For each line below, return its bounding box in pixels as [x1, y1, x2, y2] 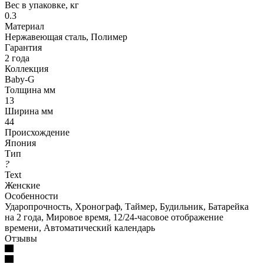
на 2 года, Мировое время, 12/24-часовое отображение [5, 212, 223, 222]
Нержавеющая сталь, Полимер [5, 31, 127, 42]
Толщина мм [5, 84, 55, 95]
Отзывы [5, 233, 37, 243]
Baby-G [5, 74, 35, 84]
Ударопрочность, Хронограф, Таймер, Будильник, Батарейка [5, 201, 249, 212]
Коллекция [5, 63, 48, 74]
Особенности [5, 190, 58, 201]
